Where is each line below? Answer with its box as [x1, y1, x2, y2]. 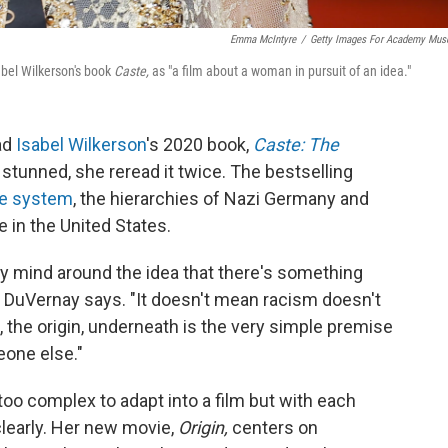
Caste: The [253, 134, 339, 155]
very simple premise [231, 316, 393, 337]
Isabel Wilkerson [16, 134, 146, 155]
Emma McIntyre [230, 33, 296, 46]
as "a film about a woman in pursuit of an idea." [152, 63, 411, 79]
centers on [232, 417, 318, 438]
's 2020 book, [146, 134, 253, 155]
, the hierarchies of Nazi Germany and [73, 188, 369, 209]
